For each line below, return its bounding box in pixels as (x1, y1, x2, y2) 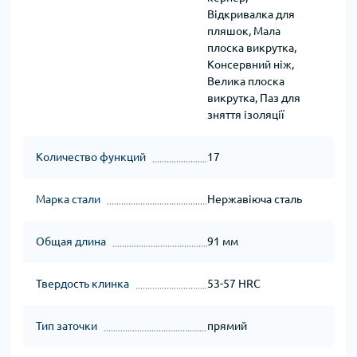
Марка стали (36, 193, 100, 206)
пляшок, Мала (206, 25, 280, 38)
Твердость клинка (36, 277, 129, 291)
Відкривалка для (206, 8, 295, 22)
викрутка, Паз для (206, 92, 300, 105)
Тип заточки (36, 320, 97, 333)
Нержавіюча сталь (206, 193, 302, 206)
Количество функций (36, 151, 146, 164)
